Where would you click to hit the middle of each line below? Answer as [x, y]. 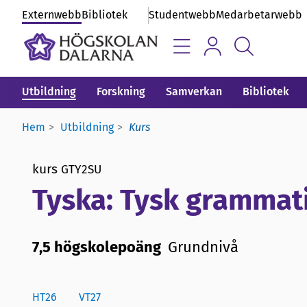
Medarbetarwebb [259, 15]
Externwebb [52, 15]
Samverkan [194, 91]
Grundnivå [203, 247]
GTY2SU [81, 169]
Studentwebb [182, 15]
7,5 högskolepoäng [97, 247]
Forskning [121, 91]
